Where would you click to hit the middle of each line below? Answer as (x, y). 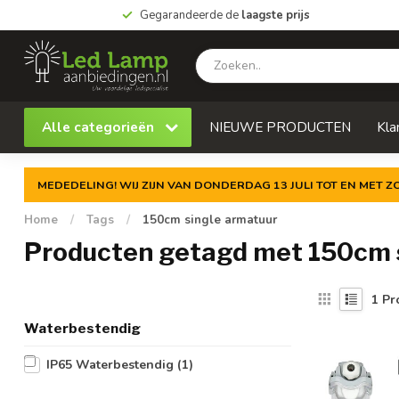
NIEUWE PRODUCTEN (280, 127)
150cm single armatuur (210, 220)
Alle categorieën (100, 127)
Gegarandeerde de (190, 15)
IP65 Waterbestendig (112, 365)
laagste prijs (275, 15)
